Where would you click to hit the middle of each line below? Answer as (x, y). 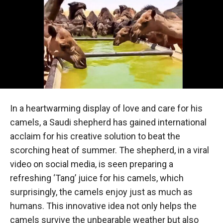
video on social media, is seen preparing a (92, 164)
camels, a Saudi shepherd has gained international (108, 122)
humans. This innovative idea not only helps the (103, 206)
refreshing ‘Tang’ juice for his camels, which (97, 178)
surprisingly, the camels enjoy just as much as (101, 192)
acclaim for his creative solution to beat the (95, 136)
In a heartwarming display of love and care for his (106, 108)
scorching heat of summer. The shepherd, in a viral (110, 150)
